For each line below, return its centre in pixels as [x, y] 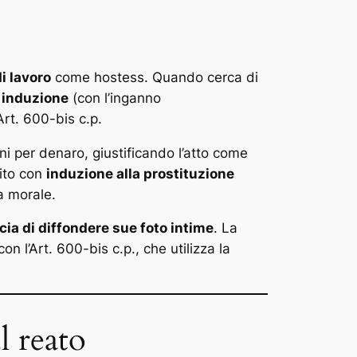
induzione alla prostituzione [140, 173]
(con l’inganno [115, 98]
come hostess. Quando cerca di [155, 77]
